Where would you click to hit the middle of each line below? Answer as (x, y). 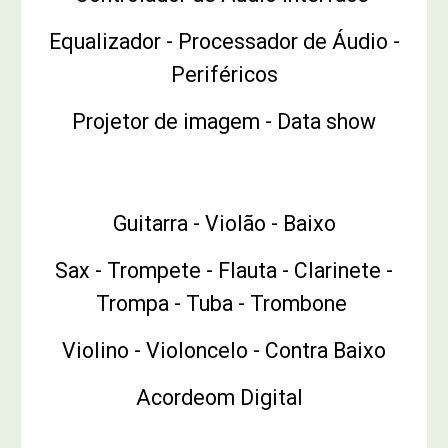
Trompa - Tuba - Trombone (224, 304)
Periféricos (224, 75)
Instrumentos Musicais (224, 172)
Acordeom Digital (224, 398)
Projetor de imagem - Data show (224, 122)
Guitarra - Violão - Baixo (224, 224)
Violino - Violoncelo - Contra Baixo (224, 351)
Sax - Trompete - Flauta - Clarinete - (224, 271)
